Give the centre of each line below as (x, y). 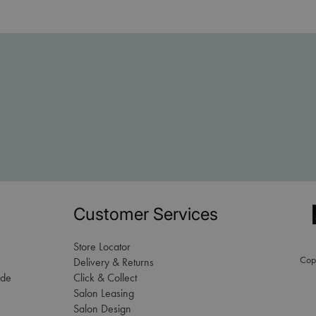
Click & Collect (105, 278)
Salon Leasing (104, 293)
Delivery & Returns (114, 262)
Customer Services (146, 214)
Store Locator (102, 247)
